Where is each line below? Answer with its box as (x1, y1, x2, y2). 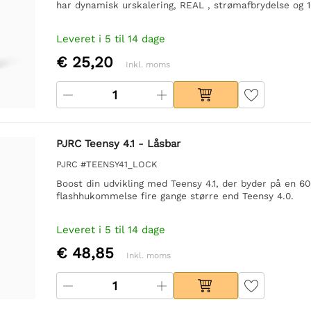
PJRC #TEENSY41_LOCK (56, 158, 157, 169)
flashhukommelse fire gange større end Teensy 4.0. (56, 190, 294, 201)
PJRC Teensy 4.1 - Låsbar (56, 137, 180, 150)
